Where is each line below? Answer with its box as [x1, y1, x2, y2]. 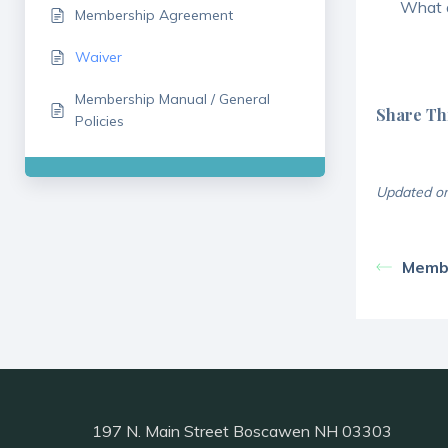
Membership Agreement [75, 6, 233, 24]
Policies [75, 112, 124, 130]
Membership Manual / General [75, 90, 270, 108]
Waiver [75, 48, 122, 66]
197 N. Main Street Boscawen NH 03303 [92, 421, 392, 442]
